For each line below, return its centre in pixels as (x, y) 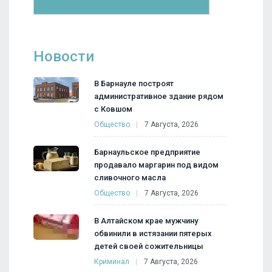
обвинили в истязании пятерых (153, 233)
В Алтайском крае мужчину (146, 220)
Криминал (112, 261)
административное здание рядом (159, 96)
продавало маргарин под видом (156, 165)
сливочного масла (130, 177)
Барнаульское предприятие (147, 152)
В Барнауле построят (134, 83)
